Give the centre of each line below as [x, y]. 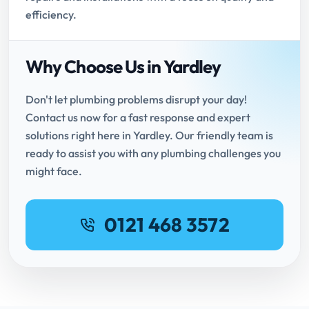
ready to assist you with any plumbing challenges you [153, 153]
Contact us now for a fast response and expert [138, 118]
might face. [54, 171]
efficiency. [51, 15]
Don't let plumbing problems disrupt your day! [136, 100]
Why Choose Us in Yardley [123, 67]
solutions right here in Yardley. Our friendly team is [149, 136]
